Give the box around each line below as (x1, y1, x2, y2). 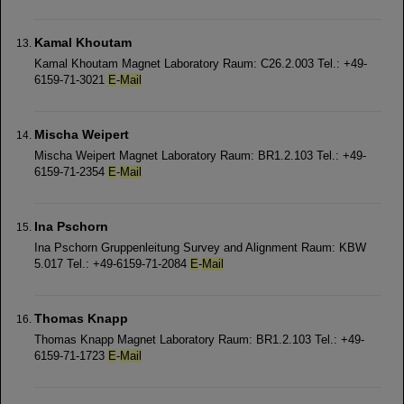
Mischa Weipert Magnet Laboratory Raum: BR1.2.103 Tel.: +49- (34, 149, 366, 162)
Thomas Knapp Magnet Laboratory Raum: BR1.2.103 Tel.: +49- (34, 333, 364, 346)
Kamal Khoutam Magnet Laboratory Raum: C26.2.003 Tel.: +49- (34, 57, 367, 70)
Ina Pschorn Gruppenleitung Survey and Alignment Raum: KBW (34, 241, 366, 254)
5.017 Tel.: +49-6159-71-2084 (34, 257, 190, 271)
